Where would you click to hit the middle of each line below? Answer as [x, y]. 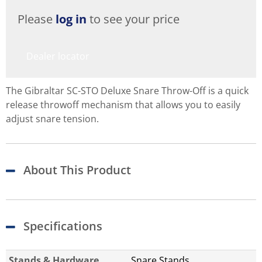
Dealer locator [58, 56]
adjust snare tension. [52, 119]
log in [71, 19]
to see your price [133, 19]
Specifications [63, 226]
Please [37, 19]
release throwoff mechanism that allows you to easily [123, 105]
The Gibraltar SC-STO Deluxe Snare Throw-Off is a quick [127, 91]
